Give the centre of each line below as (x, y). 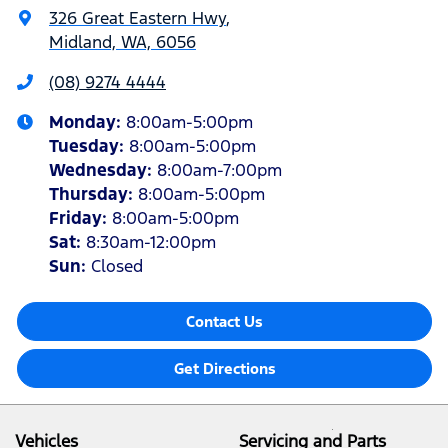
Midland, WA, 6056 (122, 42)
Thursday (88, 194)
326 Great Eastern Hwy (137, 18)
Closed (117, 266)
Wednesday (98, 170)
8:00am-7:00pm (219, 170)
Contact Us (224, 322)
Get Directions (224, 369)
